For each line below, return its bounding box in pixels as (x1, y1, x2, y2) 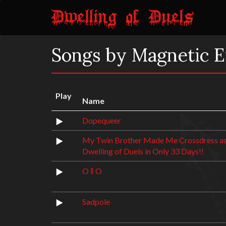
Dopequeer (82, 116, 121, 125)
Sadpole (82, 197, 110, 206)
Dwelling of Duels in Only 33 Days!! (82, 146, 204, 156)
